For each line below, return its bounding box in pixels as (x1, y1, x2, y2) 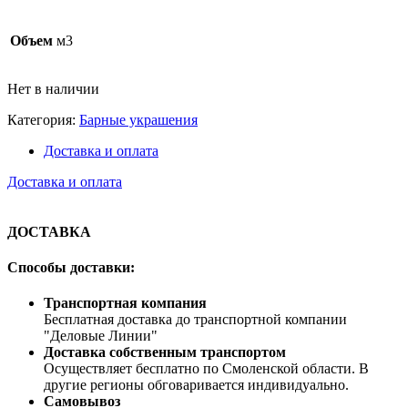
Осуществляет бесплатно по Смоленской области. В (44, 361, 369, 377)
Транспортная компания (44, 295, 207, 311)
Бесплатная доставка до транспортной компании (44, 311, 347, 328)
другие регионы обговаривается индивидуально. (44, 377, 349, 393)
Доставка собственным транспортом (44, 344, 286, 361)
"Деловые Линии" (44, 328, 158, 344)
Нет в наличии (7, 81, 99, 97)
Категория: (7, 112, 79, 128)
